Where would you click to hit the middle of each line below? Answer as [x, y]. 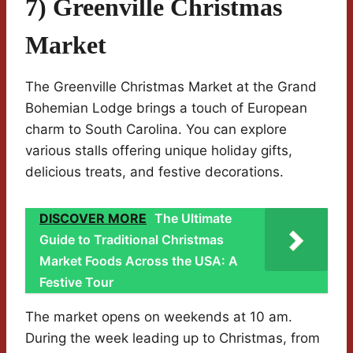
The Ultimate [193, 219]
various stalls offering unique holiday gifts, [159, 151]
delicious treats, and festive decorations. [154, 172]
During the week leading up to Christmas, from [173, 338]
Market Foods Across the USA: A [139, 261]
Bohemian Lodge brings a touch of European [166, 108]
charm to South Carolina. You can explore [156, 130]
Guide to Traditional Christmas [132, 240]
